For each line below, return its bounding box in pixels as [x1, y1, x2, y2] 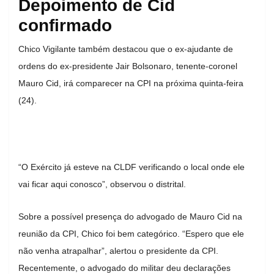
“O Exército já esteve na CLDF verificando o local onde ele [18, 161, 245, 172]
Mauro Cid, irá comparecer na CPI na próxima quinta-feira [18, 78, 243, 88]
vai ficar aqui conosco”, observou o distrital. [18, 179, 188, 189]
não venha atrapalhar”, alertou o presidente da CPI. [18, 245, 218, 256]
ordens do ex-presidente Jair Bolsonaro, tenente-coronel [18, 61, 237, 71]
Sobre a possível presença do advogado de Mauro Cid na [18, 211, 242, 221]
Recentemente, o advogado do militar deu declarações [18, 262, 231, 273]
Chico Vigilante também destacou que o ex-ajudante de [18, 43, 233, 54]
